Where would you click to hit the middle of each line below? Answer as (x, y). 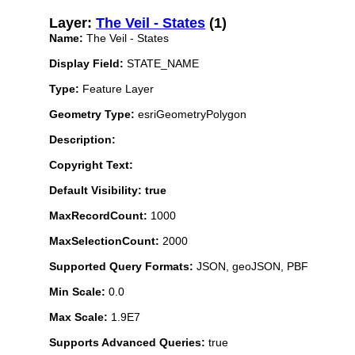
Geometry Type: (92, 114)
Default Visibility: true (108, 190)
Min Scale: (79, 291)
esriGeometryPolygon (191, 114)
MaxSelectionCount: (106, 240)
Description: (82, 139)
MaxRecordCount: (100, 215)
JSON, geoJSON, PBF (252, 266)
